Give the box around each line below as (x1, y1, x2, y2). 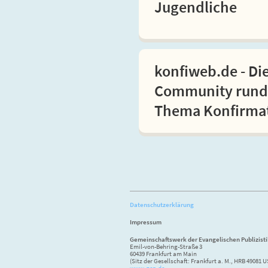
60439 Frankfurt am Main (130, 249, 197, 258)
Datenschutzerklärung (130, 200, 194, 209)
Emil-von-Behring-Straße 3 (130, 242, 202, 251)
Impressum (130, 218, 162, 227)
